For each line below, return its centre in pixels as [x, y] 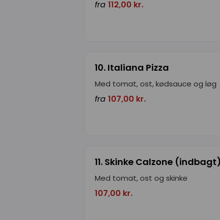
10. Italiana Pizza [132, 67]
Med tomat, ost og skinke [141, 178]
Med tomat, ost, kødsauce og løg [156, 83]
